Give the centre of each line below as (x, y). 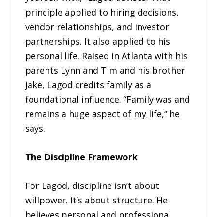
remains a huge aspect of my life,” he (103, 114)
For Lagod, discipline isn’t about (93, 185)
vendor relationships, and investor (97, 27)
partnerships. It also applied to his (98, 41)
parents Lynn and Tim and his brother (105, 70)
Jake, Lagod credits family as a (88, 85)
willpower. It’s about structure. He (97, 200)
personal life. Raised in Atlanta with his (107, 56)
